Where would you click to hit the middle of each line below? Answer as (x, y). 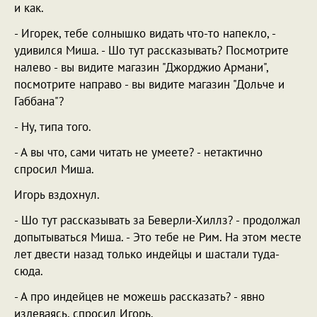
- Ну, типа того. (53, 127)
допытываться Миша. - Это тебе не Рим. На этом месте (158, 237)
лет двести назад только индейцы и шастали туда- (147, 254)
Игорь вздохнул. (57, 195)
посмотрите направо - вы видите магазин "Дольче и (149, 84)
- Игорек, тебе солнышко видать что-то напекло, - (145, 33)
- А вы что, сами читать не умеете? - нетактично (138, 152)
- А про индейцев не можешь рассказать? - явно (139, 296)
